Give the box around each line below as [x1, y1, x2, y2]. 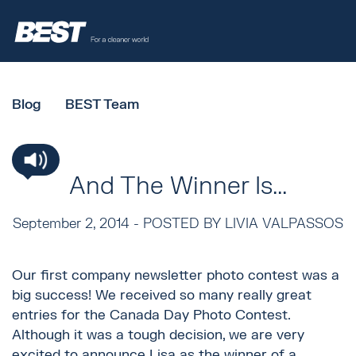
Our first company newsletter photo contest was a [12, 267, 339, 284]
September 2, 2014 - [12, 215, 143, 233]
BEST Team [65, 96, 139, 114]
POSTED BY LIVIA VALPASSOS [142, 215, 343, 233]
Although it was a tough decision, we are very [12, 327, 304, 344]
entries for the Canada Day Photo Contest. [12, 307, 290, 324]
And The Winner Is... [68, 171, 287, 203]
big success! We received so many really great [12, 287, 311, 304]
